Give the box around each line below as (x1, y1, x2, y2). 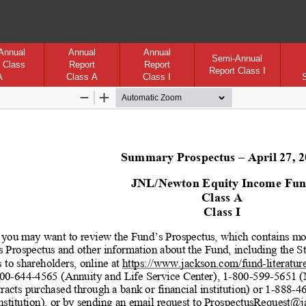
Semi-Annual (212, 53, 263, 64)
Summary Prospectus (120, 149, 238, 163)
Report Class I (208, 66, 266, 76)
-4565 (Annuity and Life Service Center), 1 (31, 268, 228, 281)
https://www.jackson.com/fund (122, 255, 262, 268)
